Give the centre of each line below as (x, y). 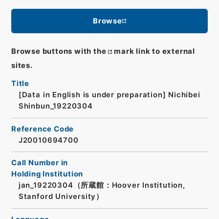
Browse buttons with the (59, 52)
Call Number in (40, 163)
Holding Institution (47, 174)
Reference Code (43, 129)
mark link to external (154, 52)
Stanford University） (61, 197)
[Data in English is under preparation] (92, 95)
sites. (22, 66)
